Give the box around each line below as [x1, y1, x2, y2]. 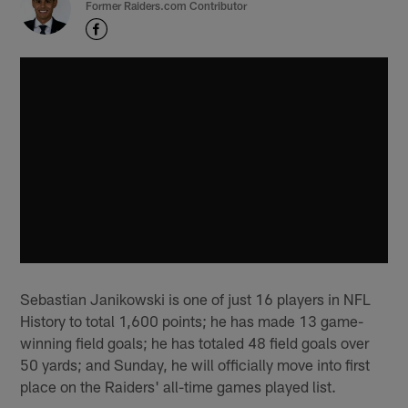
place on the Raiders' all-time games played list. [20, 376, 337, 395]
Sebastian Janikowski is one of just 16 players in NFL [20, 289, 372, 308]
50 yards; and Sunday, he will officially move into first [20, 354, 371, 373]
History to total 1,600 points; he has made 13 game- [20, 311, 364, 330]
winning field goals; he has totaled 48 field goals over [20, 332, 370, 352]
